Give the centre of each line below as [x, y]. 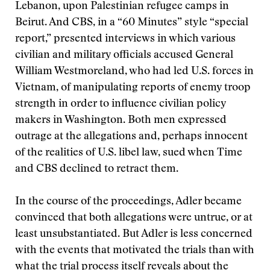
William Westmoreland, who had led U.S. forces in [134, 72]
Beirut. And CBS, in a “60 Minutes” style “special [132, 23]
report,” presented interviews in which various [125, 39]
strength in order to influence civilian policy [121, 104]
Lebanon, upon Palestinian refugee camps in [122, 7]
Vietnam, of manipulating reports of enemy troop [133, 88]
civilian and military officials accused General [124, 55]
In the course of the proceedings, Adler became [128, 202]
